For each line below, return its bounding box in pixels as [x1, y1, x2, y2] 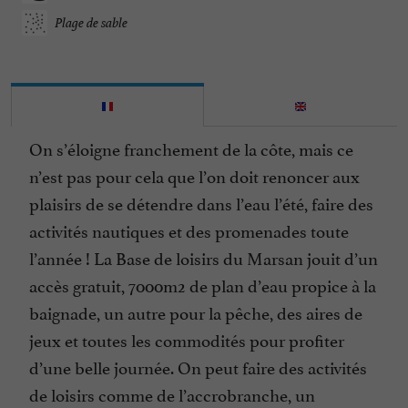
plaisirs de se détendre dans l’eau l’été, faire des [29, 189, 373, 216]
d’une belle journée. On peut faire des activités [29, 353, 367, 380]
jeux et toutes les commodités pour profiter [29, 326, 344, 352]
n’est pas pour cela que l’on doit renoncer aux [29, 162, 360, 189]
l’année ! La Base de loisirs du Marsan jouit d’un [29, 244, 378, 270]
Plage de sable [55, 14, 127, 32]
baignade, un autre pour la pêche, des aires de [29, 299, 362, 325]
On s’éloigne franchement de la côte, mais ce [29, 135, 353, 161]
